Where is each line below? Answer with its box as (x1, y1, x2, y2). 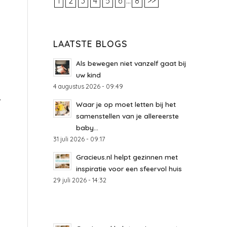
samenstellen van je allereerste (76, 111, 179, 120)
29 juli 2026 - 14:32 (53, 176, 107, 184)
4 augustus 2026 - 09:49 (53, 82, 124, 90)
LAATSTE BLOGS (53, 38, 128, 49)
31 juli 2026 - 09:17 (53, 135, 105, 143)
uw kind (76, 70, 101, 79)
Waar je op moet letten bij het (76, 100, 176, 108)
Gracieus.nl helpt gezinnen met (76, 153, 178, 161)
